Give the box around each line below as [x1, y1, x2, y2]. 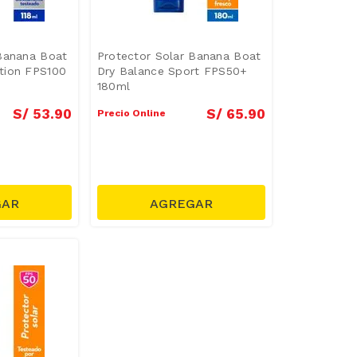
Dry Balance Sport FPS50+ [96, 64, 248, 77]
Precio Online [96, 107, 166, 119]
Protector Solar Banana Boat [96, 49, 261, 62]
